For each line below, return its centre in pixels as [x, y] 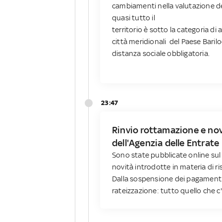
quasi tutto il [134, 18]
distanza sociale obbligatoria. [161, 54]
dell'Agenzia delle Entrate [166, 143]
